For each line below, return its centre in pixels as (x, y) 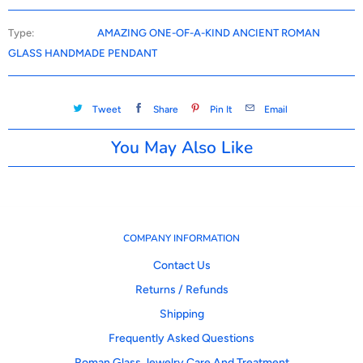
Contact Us (181, 265)
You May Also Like (181, 147)
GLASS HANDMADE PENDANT (83, 53)
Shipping (181, 314)
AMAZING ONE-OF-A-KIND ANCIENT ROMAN (209, 33)
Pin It (221, 109)
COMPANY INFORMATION (181, 238)
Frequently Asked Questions (181, 338)
